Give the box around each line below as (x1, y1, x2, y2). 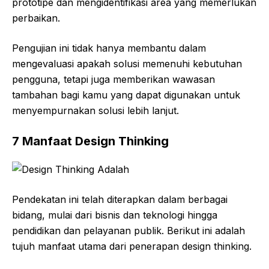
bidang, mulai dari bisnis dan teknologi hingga (12, 208, 217, 221)
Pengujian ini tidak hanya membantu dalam (12, 41, 206, 54)
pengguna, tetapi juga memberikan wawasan (12, 73, 215, 85)
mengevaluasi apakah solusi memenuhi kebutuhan (12, 57, 242, 70)
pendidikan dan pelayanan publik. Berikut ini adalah (12, 224, 245, 237)
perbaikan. (12, 11, 60, 24)
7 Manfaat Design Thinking (12, 133, 169, 148)
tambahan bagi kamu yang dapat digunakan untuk (12, 88, 240, 101)
